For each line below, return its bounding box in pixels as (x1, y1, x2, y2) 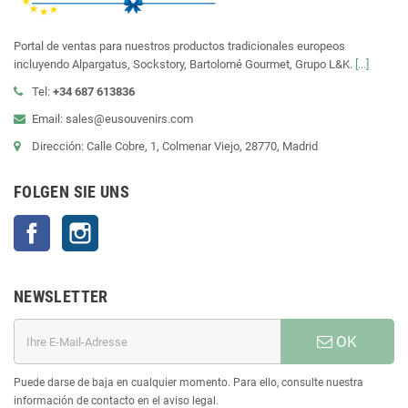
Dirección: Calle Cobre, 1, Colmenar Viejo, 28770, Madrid (32, 139, 318, 154)
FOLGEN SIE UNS (14, 182, 130, 202)
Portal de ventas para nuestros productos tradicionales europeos (14, 39, 345, 54)
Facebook (50, 217, 101, 231)
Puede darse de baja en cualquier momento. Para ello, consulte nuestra (14, 376, 363, 390)
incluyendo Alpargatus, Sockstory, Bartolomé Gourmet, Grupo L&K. (14, 57, 355, 72)
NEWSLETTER (14, 287, 108, 307)
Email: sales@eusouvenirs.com (32, 112, 193, 127)
